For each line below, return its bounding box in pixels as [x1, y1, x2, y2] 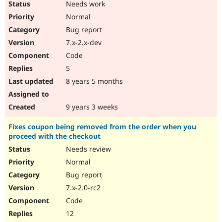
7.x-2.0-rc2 [64, 183, 101, 193]
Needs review [64, 144, 111, 154]
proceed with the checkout [8, 131, 101, 141]
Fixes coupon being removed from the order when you [8, 122, 196, 132]
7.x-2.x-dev [64, 38, 102, 48]
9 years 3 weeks [64, 102, 118, 112]
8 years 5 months [64, 76, 123, 86]
